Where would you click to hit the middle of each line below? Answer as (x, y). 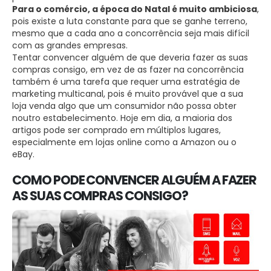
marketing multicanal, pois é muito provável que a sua (128, 93)
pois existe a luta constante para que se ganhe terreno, (130, 21)
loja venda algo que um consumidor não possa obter (124, 106)
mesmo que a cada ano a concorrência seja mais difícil (131, 33)
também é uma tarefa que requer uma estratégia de (126, 81)
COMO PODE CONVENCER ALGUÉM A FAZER (135, 180)
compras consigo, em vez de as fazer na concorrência (128, 69)
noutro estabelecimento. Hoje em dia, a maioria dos (122, 118)
